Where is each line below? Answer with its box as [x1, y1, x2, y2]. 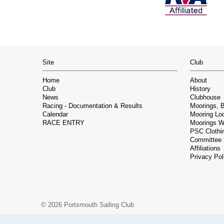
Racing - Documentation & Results [42, 102, 142, 110]
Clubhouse [190, 94, 220, 101]
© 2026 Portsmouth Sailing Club [41, 200, 134, 208]
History [190, 85, 210, 93]
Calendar [42, 111, 68, 118]
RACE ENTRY [42, 119, 84, 127]
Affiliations [190, 145, 220, 152]
